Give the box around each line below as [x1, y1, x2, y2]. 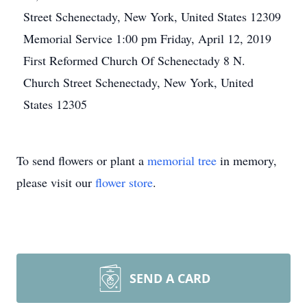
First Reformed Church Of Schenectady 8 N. [23, 52, 245, 69]
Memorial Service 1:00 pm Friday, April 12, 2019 [23, 30, 271, 47]
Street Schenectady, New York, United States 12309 [23, 8, 281, 25]
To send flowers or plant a [16, 152, 147, 169]
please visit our [16, 174, 95, 191]
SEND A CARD [130, 270, 210, 286]
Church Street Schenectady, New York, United [23, 74, 254, 90]
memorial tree [147, 152, 217, 169]
